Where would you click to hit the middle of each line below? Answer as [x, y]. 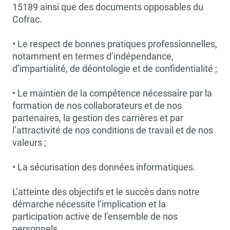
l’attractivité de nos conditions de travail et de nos [113, 130]
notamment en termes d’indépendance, [93, 56]
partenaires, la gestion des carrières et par [98, 118]
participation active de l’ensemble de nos [95, 216]
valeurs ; [29, 142]
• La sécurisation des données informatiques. [104, 167]
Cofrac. [27, 19]
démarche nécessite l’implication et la [89, 204]
